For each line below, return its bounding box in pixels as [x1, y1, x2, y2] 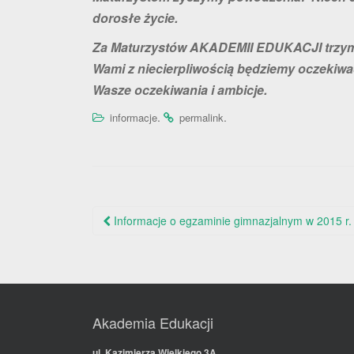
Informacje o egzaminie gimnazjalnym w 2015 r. [111, 212, 352, 228]
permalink [179, 109, 224, 125]
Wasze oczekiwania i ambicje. [92, 80, 267, 99]
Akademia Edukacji [92, 311, 213, 333]
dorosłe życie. [92, 8, 178, 27]
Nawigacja [92, 201, 194, 233]
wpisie [92, 248, 153, 281]
